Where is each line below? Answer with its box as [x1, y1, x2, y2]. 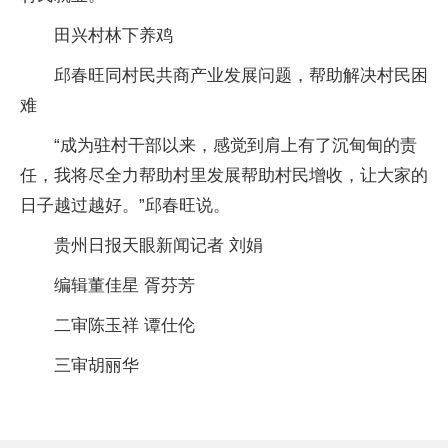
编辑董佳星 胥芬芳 [54, 275, 195, 295]
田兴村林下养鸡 [54, 25, 173, 45]
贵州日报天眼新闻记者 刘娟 [54, 235, 263, 255]
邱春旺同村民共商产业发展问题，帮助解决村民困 [54, 65, 428, 85]
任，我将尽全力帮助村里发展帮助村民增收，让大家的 [20, 165, 428, 185]
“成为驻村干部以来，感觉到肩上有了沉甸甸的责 [54, 135, 417, 155]
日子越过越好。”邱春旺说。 [20, 195, 230, 215]
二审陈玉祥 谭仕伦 [54, 315, 195, 335]
